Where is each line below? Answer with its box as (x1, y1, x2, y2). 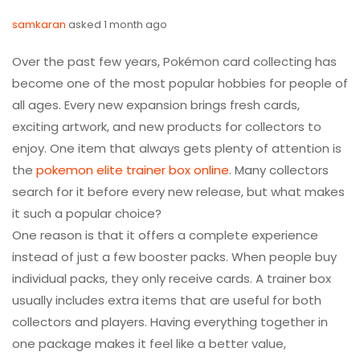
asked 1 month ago (66, 17, 167, 32)
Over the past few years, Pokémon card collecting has (12, 53, 337, 70)
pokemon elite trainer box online (36, 162, 229, 178)
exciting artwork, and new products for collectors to (12, 118, 321, 135)
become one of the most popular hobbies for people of (12, 75, 348, 92)
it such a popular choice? (12, 205, 162, 222)
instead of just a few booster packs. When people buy (12, 248, 337, 265)
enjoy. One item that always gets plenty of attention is (12, 140, 342, 157)
